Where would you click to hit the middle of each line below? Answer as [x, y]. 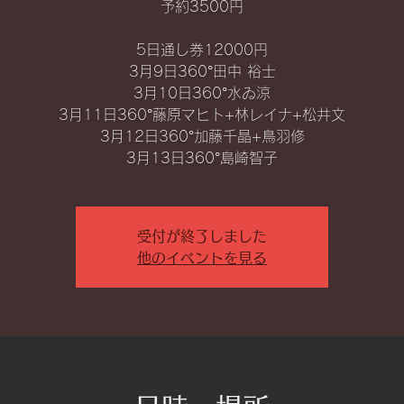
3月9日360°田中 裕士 [202, 71]
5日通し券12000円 [202, 50]
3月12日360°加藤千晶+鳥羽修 [202, 136]
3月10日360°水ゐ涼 [202, 93]
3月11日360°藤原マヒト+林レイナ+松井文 [202, 115]
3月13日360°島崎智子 [202, 158]
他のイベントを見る [202, 258]
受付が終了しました [202, 236]
